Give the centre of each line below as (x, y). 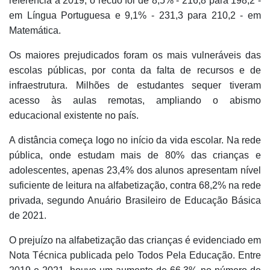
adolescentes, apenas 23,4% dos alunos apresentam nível (135, 170)
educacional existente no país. (74, 115)
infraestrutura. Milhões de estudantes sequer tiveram (135, 85)
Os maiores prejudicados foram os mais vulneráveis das (135, 55)
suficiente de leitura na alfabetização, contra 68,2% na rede (135, 185)
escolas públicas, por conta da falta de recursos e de (135, 70)
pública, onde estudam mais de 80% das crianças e (135, 155)
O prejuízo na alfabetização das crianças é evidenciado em (135, 240)
